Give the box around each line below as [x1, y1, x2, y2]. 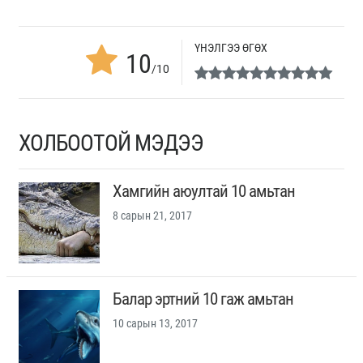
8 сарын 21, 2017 [113, 209, 192, 223]
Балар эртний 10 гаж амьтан [113, 289, 293, 310]
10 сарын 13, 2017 [113, 317, 198, 331]
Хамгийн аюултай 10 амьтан [113, 181, 295, 202]
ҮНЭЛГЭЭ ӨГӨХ [194, 41, 267, 55]
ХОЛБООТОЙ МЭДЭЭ [19, 130, 203, 157]
